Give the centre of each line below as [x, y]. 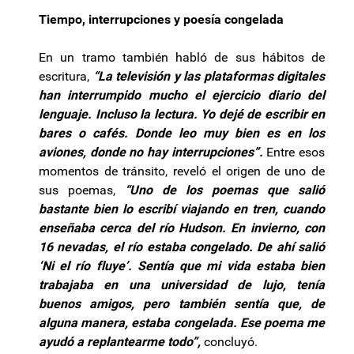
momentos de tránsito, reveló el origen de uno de [182, 171]
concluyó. [229, 341]
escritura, [64, 76]
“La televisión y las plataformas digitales [207, 76]
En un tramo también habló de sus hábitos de [182, 57]
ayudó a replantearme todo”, [120, 341]
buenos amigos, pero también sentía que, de [182, 303]
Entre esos [294, 152]
